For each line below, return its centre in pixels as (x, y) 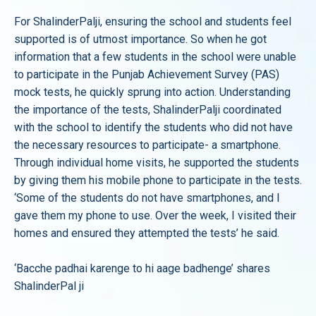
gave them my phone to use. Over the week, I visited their (155, 215)
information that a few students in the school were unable (155, 57)
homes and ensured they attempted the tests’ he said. (147, 233)
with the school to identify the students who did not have (153, 127)
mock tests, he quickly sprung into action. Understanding (152, 92)
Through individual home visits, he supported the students (157, 163)
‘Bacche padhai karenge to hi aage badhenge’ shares (142, 268)
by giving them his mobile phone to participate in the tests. (158, 180)
